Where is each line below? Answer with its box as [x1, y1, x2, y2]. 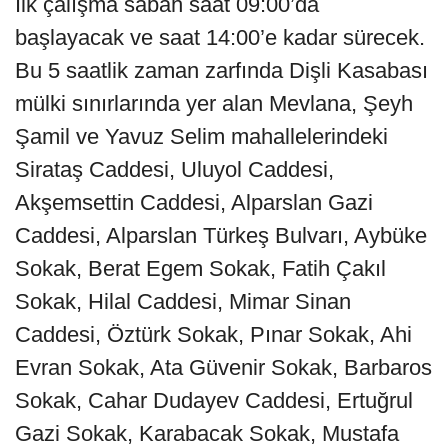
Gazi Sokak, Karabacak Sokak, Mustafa [15, 420, 399, 446]
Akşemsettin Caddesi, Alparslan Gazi [15, 189, 373, 215]
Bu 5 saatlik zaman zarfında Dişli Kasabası [15, 57, 428, 83]
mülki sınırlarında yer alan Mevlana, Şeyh [15, 90, 413, 116]
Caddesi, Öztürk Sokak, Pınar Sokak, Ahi [15, 321, 412, 347]
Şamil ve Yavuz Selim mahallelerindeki [15, 123, 388, 149]
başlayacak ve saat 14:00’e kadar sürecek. [15, 24, 425, 50]
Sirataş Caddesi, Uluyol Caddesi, [15, 156, 334, 182]
